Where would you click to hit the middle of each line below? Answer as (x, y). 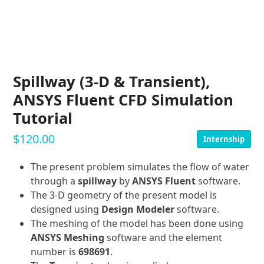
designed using (66, 209)
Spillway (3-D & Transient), (112, 82)
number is (55, 252)
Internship (224, 139)
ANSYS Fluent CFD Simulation (123, 100)
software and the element (164, 238)
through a (55, 181)
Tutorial (43, 118)
